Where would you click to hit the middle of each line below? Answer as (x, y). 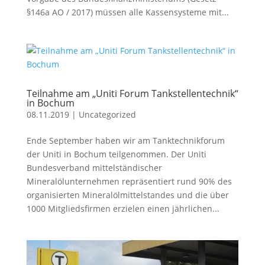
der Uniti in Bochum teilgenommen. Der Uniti (116, 154)
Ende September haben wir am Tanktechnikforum (125, 140)
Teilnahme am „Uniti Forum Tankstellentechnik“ (132, 93)
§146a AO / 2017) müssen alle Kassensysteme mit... (127, 12)
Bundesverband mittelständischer (94, 167)
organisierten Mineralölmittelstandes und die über (127, 195)
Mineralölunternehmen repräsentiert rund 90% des (129, 181)
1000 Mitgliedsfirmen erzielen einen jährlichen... (123, 208)
